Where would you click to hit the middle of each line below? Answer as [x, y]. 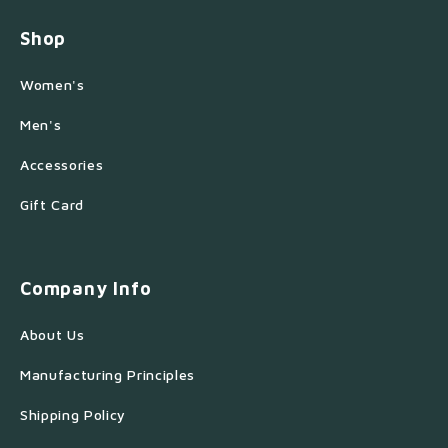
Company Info [86, 288]
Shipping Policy [73, 414]
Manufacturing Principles [107, 374]
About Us [52, 334]
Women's [52, 84]
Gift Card [52, 204]
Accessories [62, 164]
